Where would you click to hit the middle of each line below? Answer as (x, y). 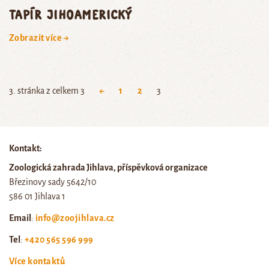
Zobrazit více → (39, 38)
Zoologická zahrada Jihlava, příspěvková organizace (108, 167)
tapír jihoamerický (71, 14)
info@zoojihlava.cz (75, 218)
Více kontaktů (37, 261)
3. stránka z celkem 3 (47, 90)
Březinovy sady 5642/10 (53, 182)
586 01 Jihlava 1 (37, 196)
